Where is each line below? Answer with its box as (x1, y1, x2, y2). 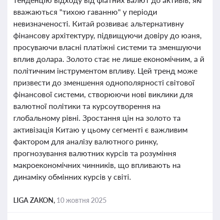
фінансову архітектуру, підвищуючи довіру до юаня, (13, 30, 202, 40)
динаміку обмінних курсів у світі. (13, 172, 131, 181)
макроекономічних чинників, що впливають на (13, 160, 181, 169)
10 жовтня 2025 (56, 196, 107, 204)
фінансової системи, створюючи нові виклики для (13, 89, 193, 99)
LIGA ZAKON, (13, 196, 56, 204)
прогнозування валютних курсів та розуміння (13, 148, 176, 158)
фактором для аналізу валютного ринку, (13, 137, 158, 146)
